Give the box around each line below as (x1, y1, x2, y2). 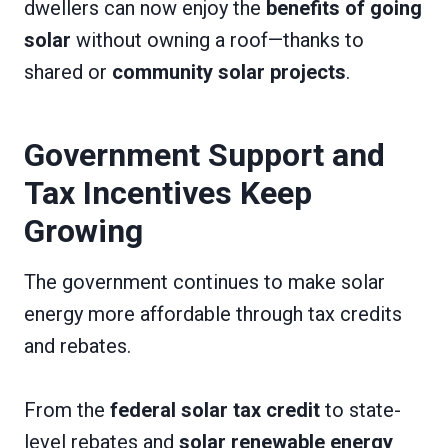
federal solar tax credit (110, 397, 320, 422)
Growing (24, 211, 143, 250)
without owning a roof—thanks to (71, 27, 364, 52)
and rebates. (24, 333, 131, 358)
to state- (320, 397, 401, 422)
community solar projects (112, 59, 346, 84)
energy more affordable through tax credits (24, 301, 402, 326)
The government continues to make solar (24, 269, 385, 294)
